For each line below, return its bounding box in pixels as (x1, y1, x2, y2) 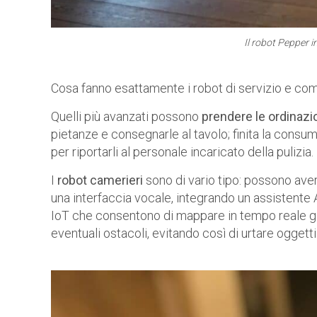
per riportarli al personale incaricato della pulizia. (51, 144, 313, 159)
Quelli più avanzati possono (51, 108, 202, 124)
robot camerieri (57, 172, 143, 188)
